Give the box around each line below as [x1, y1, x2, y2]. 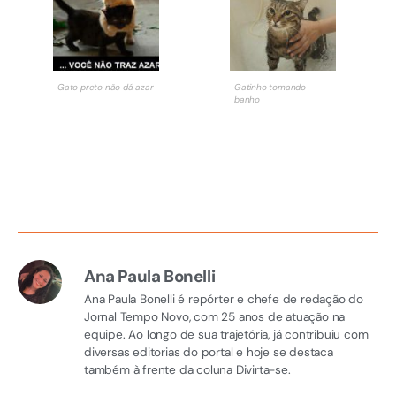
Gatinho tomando [233, 80, 306, 93]
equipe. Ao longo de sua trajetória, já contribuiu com [84, 327, 369, 343]
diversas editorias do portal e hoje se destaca [84, 345, 333, 361]
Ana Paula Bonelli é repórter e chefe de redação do [84, 292, 363, 308]
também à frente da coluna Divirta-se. [84, 362, 291, 378]
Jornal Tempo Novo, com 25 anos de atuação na [84, 309, 346, 325]
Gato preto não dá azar [57, 80, 154, 93]
